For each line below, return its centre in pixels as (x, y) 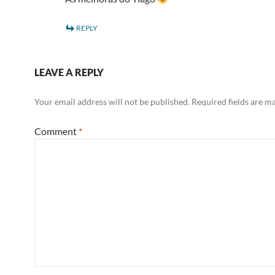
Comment (56, 131)
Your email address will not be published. (112, 102)
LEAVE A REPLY (69, 72)
